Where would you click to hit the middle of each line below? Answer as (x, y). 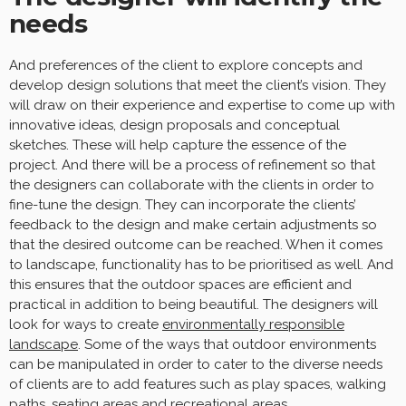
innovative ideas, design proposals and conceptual (174, 126)
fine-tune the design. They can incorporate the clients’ (183, 205)
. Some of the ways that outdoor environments (227, 345)
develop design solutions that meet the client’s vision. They (198, 86)
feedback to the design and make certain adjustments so (193, 225)
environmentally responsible (253, 325)
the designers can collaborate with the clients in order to (192, 185)
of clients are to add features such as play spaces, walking (198, 385)
